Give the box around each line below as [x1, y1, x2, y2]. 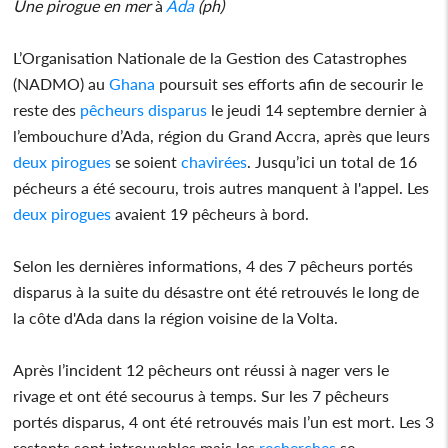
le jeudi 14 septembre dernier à [207, 99, 428, 119]
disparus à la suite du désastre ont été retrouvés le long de [13, 281, 420, 301]
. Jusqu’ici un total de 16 [247, 151, 418, 171]
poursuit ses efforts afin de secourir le [155, 73, 424, 93]
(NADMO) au [13, 73, 110, 93]
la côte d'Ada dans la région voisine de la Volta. [13, 307, 339, 327]
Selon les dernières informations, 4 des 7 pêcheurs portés [13, 255, 414, 275]
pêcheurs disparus [76, 99, 208, 119]
